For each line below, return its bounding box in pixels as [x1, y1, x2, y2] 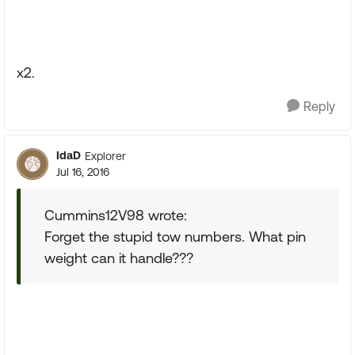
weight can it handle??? [44, 250, 193, 266]
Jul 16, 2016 [56, 166, 109, 178]
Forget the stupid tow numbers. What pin [44, 228, 306, 245]
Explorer [85, 149, 126, 162]
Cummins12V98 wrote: [44, 207, 187, 223]
